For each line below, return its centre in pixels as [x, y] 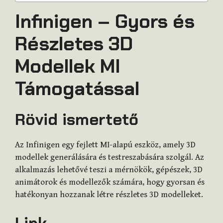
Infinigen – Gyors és [105, 21]
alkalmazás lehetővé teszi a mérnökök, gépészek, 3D [109, 169]
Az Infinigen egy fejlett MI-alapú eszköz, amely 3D [105, 145]
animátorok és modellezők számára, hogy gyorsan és [110, 182]
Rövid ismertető [77, 119]
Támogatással [77, 88]
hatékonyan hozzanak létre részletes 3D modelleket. [109, 194]
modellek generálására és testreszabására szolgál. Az [110, 157]
